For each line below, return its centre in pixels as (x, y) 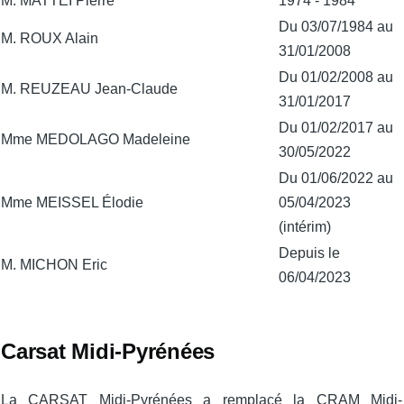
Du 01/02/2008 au (336, 77)
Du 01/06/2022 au (336, 178)
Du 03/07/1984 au (336, 26)
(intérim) (305, 226)
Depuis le (309, 252)
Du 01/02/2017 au (336, 127)
